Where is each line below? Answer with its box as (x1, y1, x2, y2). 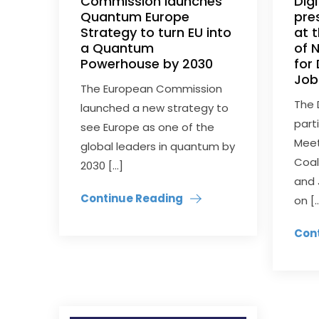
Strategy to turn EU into (80, 23, 232, 42)
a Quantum (80, 39, 155, 58)
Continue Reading (80, 191, 184, 206)
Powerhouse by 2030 (80, 55, 214, 73)
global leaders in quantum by (80, 139, 236, 155)
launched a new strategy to (80, 100, 229, 116)
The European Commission (80, 81, 223, 97)
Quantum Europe (80, 8, 190, 26)
